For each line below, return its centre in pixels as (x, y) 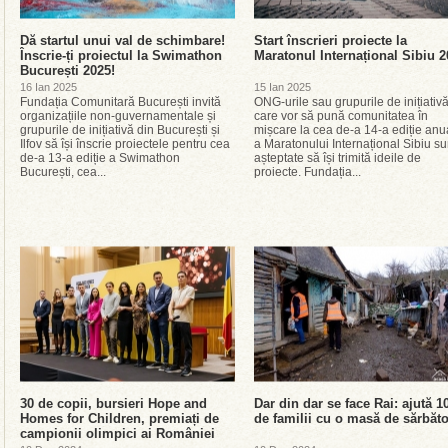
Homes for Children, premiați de (119, 418)
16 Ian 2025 (48, 87)
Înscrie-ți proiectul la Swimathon (121, 55)
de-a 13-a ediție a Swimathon (100, 158)
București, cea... (63, 172)
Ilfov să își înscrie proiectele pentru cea (125, 144)
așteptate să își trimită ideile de (337, 158)
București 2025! (67, 70)
